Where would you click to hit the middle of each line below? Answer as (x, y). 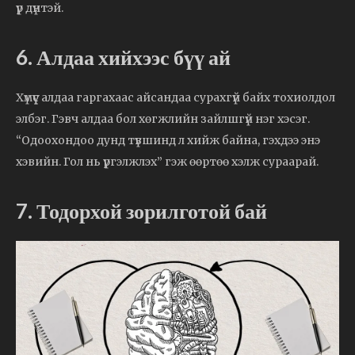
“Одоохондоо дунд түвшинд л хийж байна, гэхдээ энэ (168, 140)
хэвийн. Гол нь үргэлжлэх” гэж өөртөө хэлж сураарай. (167, 161)
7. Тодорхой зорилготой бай (141, 210)
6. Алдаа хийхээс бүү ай (123, 57)
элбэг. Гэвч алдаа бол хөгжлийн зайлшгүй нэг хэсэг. (163, 118)
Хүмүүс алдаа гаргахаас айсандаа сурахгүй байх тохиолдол (176, 97)
